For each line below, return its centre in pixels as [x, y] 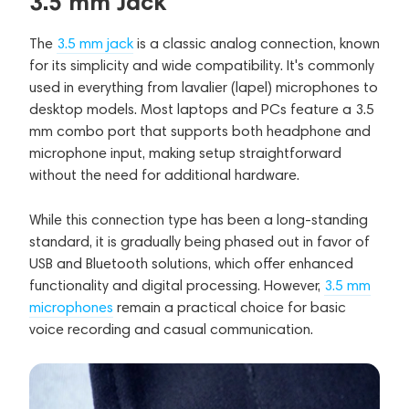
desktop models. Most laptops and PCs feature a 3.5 [202, 109]
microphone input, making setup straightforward [185, 152]
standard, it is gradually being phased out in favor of [199, 241]
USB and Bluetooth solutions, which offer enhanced [191, 263]
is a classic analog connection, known [257, 43]
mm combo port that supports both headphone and [200, 131]
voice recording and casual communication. [171, 329]
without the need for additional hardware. [164, 174]
